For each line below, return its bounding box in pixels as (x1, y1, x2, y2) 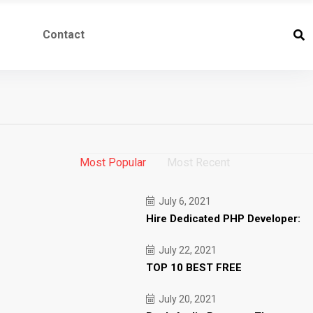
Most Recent (166, 156, 230, 169)
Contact (42, 28, 85, 41)
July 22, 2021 (156, 245, 217, 256)
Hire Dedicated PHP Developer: (145, 212, 300, 225)
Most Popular (79, 156, 146, 169)
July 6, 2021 (156, 196, 211, 207)
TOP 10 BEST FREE (145, 261, 242, 274)
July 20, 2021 (156, 293, 217, 305)
